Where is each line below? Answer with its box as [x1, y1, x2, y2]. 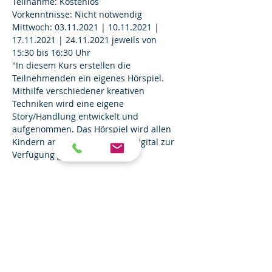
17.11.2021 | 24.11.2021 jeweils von [12, 34, 159, 46]
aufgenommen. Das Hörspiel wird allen [12, 123, 174, 135]
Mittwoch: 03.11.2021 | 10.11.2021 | [12, 21, 161, 33]
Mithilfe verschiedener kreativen [12, 85, 147, 97]
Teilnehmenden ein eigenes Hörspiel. [12, 72, 166, 84]
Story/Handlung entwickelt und [12, 110, 141, 122]
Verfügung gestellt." [12, 149, 93, 160]
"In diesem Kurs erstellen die [12, 59, 133, 71]
